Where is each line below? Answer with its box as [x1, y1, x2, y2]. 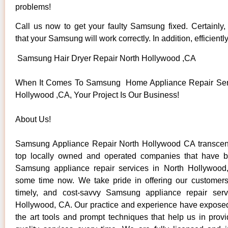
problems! [15, 2, 51, 11]
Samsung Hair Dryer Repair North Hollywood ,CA [15, 53, 196, 63]
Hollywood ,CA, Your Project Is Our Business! [15, 90, 179, 99]
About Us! [15, 115, 51, 124]
